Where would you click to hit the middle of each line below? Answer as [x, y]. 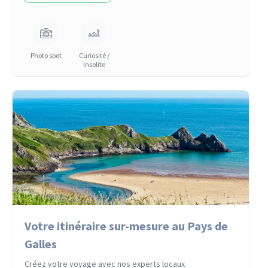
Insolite [94, 64]
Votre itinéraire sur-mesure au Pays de [127, 226]
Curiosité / [94, 55]
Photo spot [46, 55]
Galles [41, 244]
